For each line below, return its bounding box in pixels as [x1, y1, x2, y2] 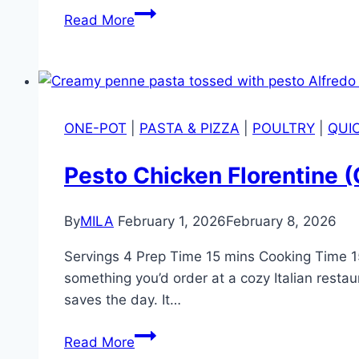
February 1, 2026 [118, 212, 226, 229]
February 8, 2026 [226, 212, 337, 229]
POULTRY [252, 120, 315, 137]
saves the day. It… [64, 291, 181, 308]
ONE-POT [64, 120, 127, 137]
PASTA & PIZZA [139, 120, 240, 137]
